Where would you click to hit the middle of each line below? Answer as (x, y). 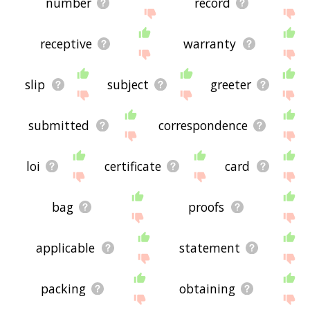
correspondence (203, 125)
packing (64, 289)
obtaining (208, 289)
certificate (133, 166)
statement (209, 248)
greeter (230, 84)
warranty (210, 43)
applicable (66, 248)
